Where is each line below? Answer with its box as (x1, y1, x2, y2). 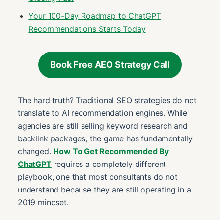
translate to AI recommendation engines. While (18, 108, 188, 118)
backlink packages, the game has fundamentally (18, 133, 193, 143)
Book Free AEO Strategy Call (50, 59, 170, 70)
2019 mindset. (18, 197, 69, 207)
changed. (18, 146, 54, 156)
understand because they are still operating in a (18, 184, 191, 194)
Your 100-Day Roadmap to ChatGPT (28, 10, 161, 21)
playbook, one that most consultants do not (18, 171, 178, 182)
